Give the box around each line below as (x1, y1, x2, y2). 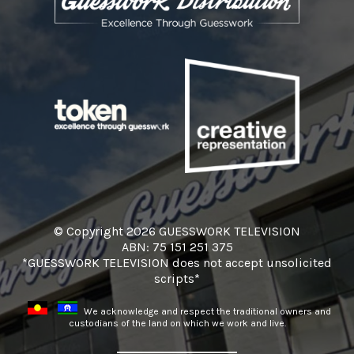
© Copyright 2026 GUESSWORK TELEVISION (54, 223, 300, 239)
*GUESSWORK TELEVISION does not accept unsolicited (22, 254, 332, 270)
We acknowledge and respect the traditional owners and (81, 305, 331, 317)
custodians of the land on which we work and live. (68, 317, 286, 329)
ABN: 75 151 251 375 (121, 239, 233, 254)
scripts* (154, 270, 200, 286)
